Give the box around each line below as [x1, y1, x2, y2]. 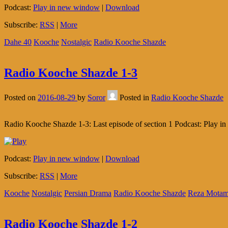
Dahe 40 [4, 38, 32, 47]
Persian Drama [64, 189, 111, 198]
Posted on [4, 93, 38, 102]
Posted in [120, 93, 151, 102]
